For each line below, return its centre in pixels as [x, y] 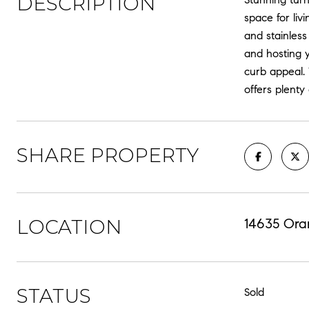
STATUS [54, 296]
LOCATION [69, 227]
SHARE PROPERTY [108, 155]
